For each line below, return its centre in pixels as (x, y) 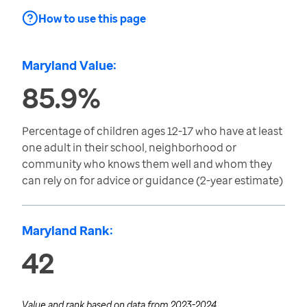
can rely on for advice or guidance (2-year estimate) (152, 180)
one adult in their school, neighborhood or (129, 147)
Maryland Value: (69, 65)
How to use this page (92, 19)
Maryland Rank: (67, 230)
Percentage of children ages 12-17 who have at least (152, 131)
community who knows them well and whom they (147, 164)
